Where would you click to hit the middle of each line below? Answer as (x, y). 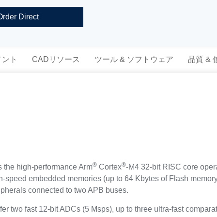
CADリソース (56, 59)
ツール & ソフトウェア (134, 59)
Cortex (109, 167)
